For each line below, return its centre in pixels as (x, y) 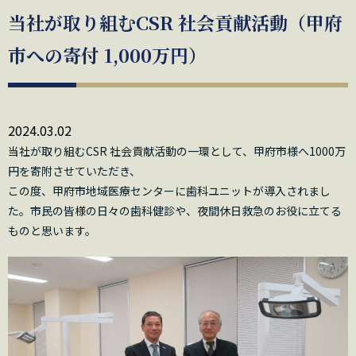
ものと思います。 (52, 231)
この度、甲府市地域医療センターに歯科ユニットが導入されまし (169, 191)
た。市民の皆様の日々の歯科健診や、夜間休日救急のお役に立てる (175, 211)
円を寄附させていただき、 (74, 171)
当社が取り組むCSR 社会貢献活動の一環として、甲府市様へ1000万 (177, 151)
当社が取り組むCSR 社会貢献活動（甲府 (175, 23)
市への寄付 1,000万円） (107, 56)
